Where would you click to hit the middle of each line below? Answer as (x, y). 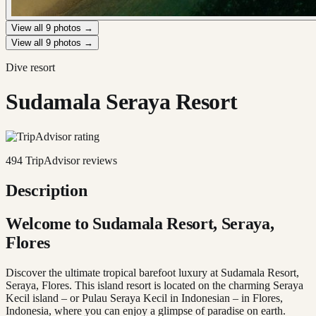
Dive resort (30, 67)
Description (47, 190)
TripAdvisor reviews (70, 160)
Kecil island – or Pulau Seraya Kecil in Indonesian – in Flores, (144, 298)
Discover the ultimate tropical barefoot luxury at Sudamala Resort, (152, 272)
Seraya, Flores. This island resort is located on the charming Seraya (154, 285)
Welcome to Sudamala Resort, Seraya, (140, 223)
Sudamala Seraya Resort (122, 102)
